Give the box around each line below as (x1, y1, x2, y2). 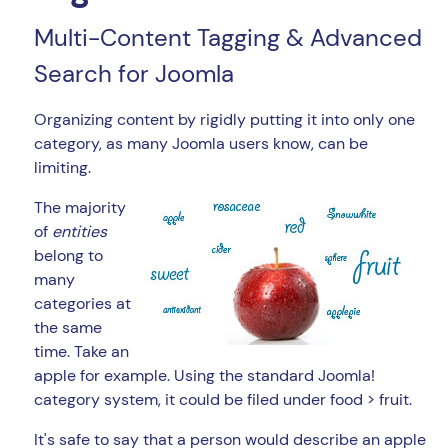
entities (52, 221, 107, 243)
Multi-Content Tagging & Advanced (34, 22, 422, 54)
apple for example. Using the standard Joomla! (34, 365, 375, 387)
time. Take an (34, 341, 129, 363)
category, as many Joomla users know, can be (34, 133, 368, 155)
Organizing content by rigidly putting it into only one (34, 109, 415, 131)
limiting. (34, 157, 91, 179)
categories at (34, 293, 131, 315)
